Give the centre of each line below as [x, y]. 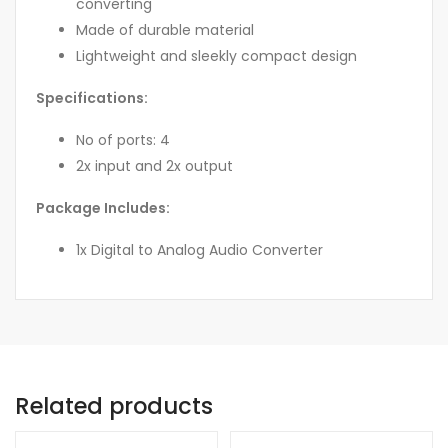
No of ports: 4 [123, 140]
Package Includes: [103, 208]
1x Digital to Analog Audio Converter [199, 250]
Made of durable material [165, 30]
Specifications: [92, 98]
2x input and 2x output [154, 166]
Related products [114, 406]
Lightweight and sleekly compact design [216, 56]
